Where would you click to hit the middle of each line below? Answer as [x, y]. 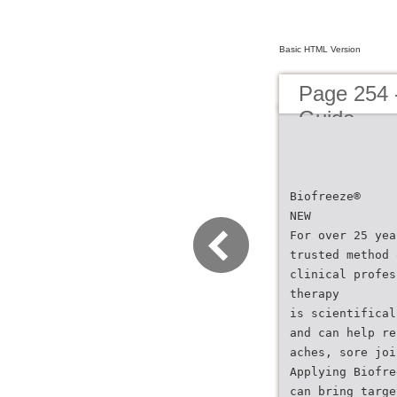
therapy [315, 294]
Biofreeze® [325, 196]
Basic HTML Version [320, 49]
